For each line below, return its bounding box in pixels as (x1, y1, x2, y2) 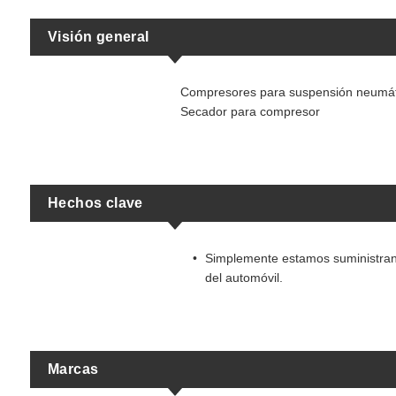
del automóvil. (205, 270, 283, 285)
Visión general (48, 29, 149, 44)
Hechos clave (48, 195, 143, 210)
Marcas (48, 362, 99, 377)
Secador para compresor (180, 104, 320, 118)
